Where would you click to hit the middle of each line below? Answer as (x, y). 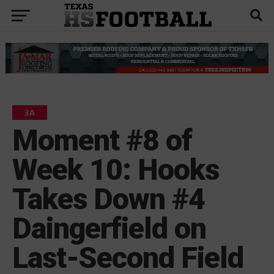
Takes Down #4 (109, 199)
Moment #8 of (102, 140)
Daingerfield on (109, 228)
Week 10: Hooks (116, 169)
